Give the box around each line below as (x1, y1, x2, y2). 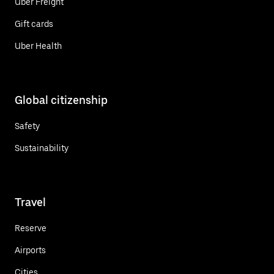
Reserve (15, 223, 46, 233)
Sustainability (15, 143, 68, 153)
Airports (15, 245, 46, 255)
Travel (15, 195, 46, 209)
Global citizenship (15, 93, 108, 106)
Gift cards (15, 18, 53, 29)
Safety (15, 120, 40, 131)
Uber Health (15, 40, 62, 51)
